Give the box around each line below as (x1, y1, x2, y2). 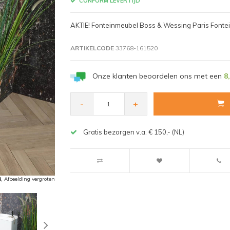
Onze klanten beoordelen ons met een (92, 71, 224, 81)
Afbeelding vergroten (4, 175, 55, 182)
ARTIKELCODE (70, 44, 114, 52)
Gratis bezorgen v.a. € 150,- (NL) (83, 128, 184, 137)
